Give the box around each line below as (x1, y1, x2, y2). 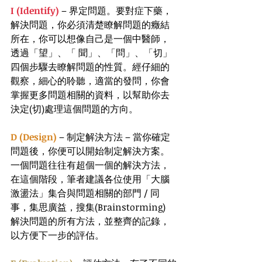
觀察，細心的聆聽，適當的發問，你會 (11, 74, 170, 88)
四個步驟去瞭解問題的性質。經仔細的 (11, 60, 170, 74)
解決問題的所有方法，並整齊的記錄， (11, 215, 170, 228)
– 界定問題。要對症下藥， (59, 4, 172, 18)
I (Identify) (11, 4, 59, 18)
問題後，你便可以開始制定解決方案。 (11, 144, 170, 158)
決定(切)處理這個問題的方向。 (11, 102, 138, 116)
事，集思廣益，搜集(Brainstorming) (11, 201, 168, 214)
